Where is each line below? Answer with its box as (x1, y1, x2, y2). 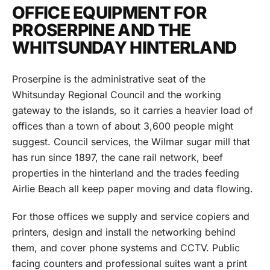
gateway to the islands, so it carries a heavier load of (12, 104, 253, 116)
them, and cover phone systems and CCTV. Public (12, 242, 240, 254)
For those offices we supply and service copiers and (12, 210, 250, 222)
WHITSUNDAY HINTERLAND (12, 37, 237, 58)
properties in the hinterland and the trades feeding (12, 167, 239, 179)
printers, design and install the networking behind (12, 226, 236, 238)
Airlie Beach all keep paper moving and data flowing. (12, 183, 253, 195)
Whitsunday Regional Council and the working (12, 89, 221, 101)
